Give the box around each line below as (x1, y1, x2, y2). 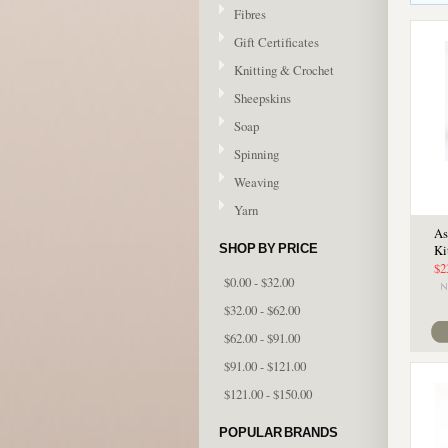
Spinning (234, 145, 279, 163)
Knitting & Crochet (234, 61, 334, 79)
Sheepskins (234, 89, 291, 107)
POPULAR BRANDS (219, 425, 338, 440)
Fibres (234, 5, 266, 23)
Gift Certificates (234, 33, 319, 51)
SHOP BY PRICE (219, 241, 318, 256)
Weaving (234, 173, 279, 191)
